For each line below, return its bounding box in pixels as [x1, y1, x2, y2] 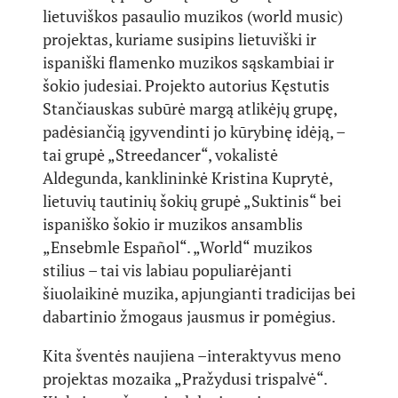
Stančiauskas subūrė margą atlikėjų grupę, [43, 98, 337, 119]
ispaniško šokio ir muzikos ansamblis [43, 213, 303, 235]
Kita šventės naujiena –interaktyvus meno [43, 345, 341, 366]
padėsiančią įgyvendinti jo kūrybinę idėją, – [43, 121, 345, 142]
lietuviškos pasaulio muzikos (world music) [43, 5, 343, 27]
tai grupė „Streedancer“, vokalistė [43, 144, 278, 165]
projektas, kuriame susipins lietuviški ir [43, 28, 316, 50]
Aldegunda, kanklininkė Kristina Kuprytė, [43, 167, 332, 188]
